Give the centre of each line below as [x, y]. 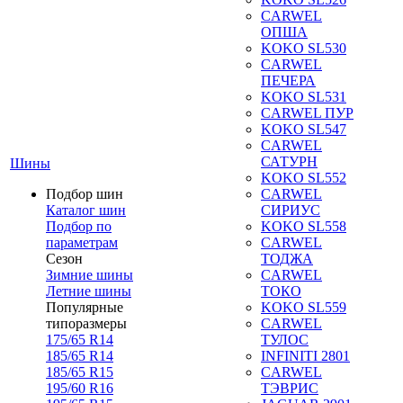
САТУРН [289, 161]
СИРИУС [291, 210]
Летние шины [89, 291]
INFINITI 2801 [305, 356]
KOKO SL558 [304, 226]
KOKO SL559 [304, 307]
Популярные [85, 307]
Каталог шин [86, 210]
